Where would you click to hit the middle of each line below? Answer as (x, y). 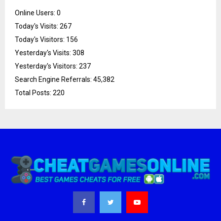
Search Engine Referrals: (54, 79)
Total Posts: (34, 92)
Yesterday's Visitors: (47, 66)
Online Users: (36, 13)
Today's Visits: (37, 26)
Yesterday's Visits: (44, 53)
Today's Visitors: (40, 39)
